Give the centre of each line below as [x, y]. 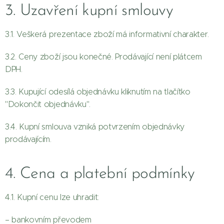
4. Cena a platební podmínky [100, 174]
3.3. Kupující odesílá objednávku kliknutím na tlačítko [98, 92]
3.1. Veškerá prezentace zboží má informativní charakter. [107, 34]
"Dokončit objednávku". [48, 104]
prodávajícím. [28, 139]
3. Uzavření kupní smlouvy [89, 11]
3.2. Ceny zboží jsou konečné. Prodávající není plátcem [103, 57]
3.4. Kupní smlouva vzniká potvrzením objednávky [95, 127]
